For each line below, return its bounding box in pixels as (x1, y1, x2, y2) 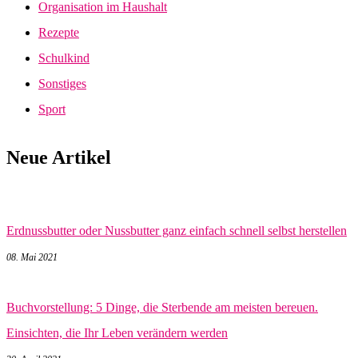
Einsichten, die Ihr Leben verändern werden (6, 325, 228, 340)
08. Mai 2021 (6, 251, 58, 263)
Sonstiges (38, 76, 86, 90)
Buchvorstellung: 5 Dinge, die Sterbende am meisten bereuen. (6, 300, 318, 314)
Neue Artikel (6, 146, 111, 168)
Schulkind (38, 50, 89, 65)
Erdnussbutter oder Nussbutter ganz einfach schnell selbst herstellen (6, 223, 347, 237)
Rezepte (38, 25, 79, 39)
